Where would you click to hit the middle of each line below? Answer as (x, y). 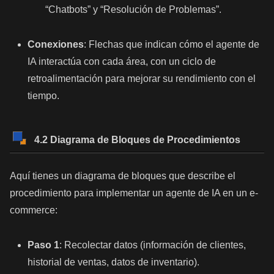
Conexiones (56, 45)
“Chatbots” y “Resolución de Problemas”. (134, 10)
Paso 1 (44, 245)
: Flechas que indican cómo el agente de (172, 45)
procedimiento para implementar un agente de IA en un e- (134, 193)
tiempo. (44, 96)
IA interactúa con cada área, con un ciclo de (122, 62)
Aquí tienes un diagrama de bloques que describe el (123, 176)
